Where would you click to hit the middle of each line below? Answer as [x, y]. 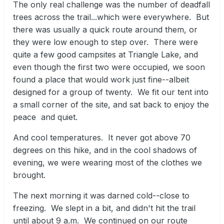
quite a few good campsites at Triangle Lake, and [105, 55]
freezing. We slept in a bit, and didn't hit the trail [104, 208]
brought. [32, 175]
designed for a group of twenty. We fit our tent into [111, 92]
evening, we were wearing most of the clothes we [107, 163]
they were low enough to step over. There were [105, 42]
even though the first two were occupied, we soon [109, 67]
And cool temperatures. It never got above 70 [102, 138]
